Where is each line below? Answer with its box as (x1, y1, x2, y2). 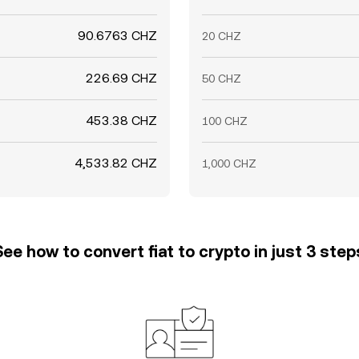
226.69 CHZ (86, 71, 157, 86)
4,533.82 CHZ (75, 155, 157, 171)
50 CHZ (202, 72, 241, 85)
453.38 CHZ (86, 113, 157, 128)
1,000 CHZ (202, 157, 256, 170)
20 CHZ (202, 30, 241, 42)
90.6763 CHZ (78, 28, 157, 43)
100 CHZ (202, 115, 248, 127)
